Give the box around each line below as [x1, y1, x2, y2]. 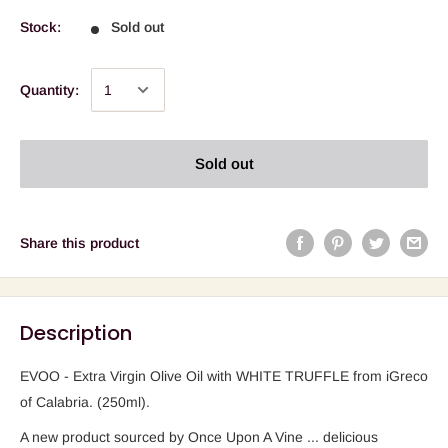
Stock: [20, 19, 61, 36]
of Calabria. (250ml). [20, 393, 150, 410]
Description [20, 318, 132, 347]
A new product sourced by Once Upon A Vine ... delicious [20, 429, 378, 446]
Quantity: [20, 82, 79, 99]
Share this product [20, 234, 139, 251]
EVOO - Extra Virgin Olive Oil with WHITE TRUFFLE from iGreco [20, 367, 428, 384]
